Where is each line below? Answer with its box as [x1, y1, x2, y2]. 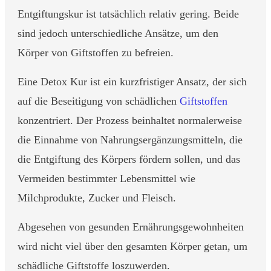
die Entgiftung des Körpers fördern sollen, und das [18, 152, 240, 165]
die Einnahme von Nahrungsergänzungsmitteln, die [18, 133, 243, 146]
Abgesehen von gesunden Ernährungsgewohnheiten [18, 220, 244, 233]
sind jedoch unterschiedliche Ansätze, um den [18, 27, 218, 39]
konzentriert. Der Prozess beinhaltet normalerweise [18, 114, 242, 126]
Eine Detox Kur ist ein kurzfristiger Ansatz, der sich [18, 75, 247, 88]
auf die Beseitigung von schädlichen [18, 94, 180, 107]
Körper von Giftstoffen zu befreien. [18, 46, 177, 59]
